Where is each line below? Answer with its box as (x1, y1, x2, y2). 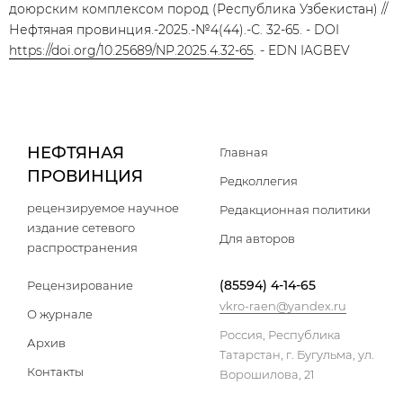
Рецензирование (27, 278, 133, 292)
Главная (219, 145, 268, 159)
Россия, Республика (219, 327, 341, 342)
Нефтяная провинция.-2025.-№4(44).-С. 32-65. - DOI (9, 22, 339, 38)
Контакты (27, 364, 84, 379)
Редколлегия (219, 174, 298, 188)
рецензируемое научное (27, 201, 179, 215)
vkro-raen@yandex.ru (219, 299, 346, 313)
